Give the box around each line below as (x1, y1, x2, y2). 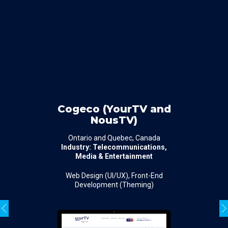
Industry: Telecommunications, (61, 142, 167, 151)
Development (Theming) (74, 180, 154, 189)
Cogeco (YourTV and (57, 102, 171, 115)
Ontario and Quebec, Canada (68, 133, 160, 142)
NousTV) (91, 113, 137, 126)
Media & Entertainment (75, 152, 153, 160)
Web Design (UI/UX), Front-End (65, 171, 163, 180)
